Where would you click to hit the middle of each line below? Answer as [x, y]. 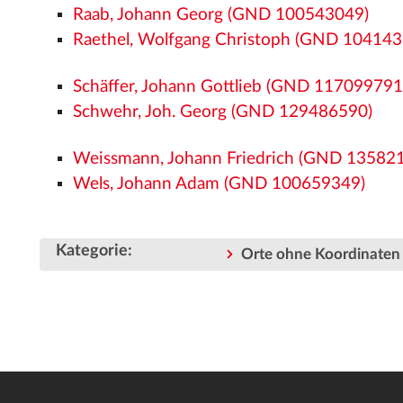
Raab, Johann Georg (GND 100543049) [221, 14]
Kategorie [92, 251]
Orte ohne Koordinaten [321, 255]
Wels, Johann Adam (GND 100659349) [219, 184]
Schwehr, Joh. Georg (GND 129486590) [223, 112]
